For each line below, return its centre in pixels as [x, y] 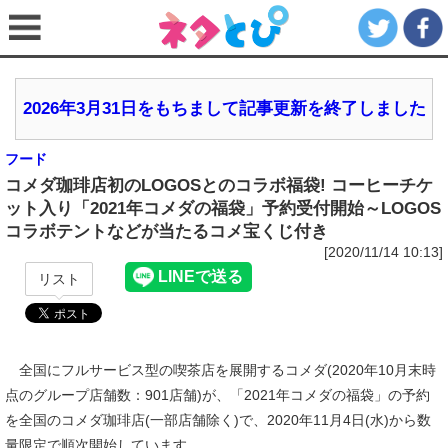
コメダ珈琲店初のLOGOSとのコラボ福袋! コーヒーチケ [219, 185]
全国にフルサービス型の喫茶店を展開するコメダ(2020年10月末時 [220, 370]
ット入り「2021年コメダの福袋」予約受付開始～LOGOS [223, 208]
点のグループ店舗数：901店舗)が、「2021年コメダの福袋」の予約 [217, 395]
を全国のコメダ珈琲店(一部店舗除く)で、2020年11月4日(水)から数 [218, 420]
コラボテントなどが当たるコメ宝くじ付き [166, 231]
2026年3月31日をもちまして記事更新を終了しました [224, 108]
